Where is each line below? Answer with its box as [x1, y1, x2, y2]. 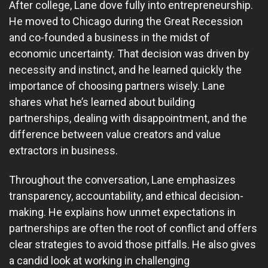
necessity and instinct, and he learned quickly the [9, 63, 242, 76]
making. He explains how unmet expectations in [9, 206, 236, 219]
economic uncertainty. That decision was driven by [9, 47, 249, 60]
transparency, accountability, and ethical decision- [9, 190, 243, 203]
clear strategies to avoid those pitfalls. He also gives [9, 238, 256, 251]
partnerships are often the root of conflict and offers [9, 222, 257, 235]
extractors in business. [9, 144, 118, 157]
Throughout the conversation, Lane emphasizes [9, 173, 236, 187]
